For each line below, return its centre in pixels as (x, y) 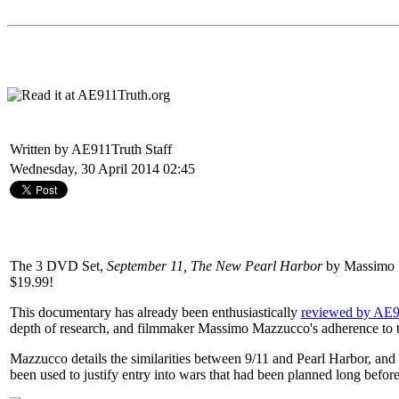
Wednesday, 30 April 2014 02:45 (102, 169)
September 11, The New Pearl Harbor (215, 265)
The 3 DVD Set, (58, 265)
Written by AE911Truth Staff (93, 149)
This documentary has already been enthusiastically (155, 312)
